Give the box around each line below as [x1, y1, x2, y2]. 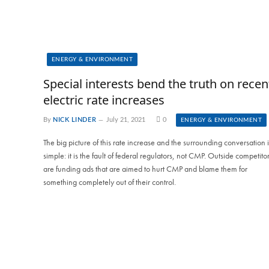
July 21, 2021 [106, 116, 146, 123]
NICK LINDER [53, 116, 97, 123]
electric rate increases [43, 91, 165, 108]
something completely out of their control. [43, 176, 176, 187]
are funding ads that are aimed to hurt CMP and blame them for [43, 163, 247, 174]
